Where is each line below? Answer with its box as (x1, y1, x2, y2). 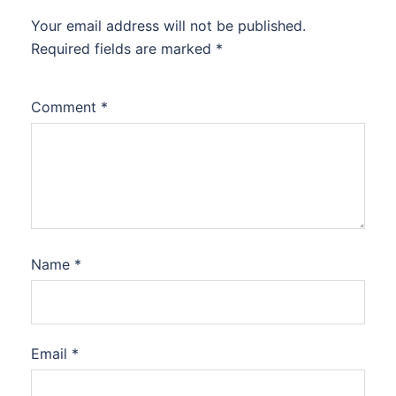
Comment (31, 98, 101, 117)
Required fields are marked (31, 40, 216, 58)
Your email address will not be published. (31, 17, 306, 35)
